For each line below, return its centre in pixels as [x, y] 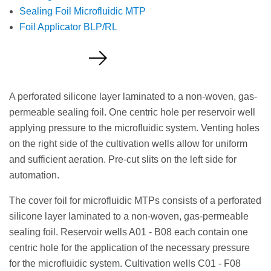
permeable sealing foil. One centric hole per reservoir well [132, 112]
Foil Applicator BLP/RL [68, 27]
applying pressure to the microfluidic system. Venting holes [134, 128]
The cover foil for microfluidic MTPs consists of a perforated [135, 200]
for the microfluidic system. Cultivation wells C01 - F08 [125, 263]
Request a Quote [55, 64]
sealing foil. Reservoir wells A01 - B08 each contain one [129, 232]
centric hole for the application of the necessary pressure [129, 247]
